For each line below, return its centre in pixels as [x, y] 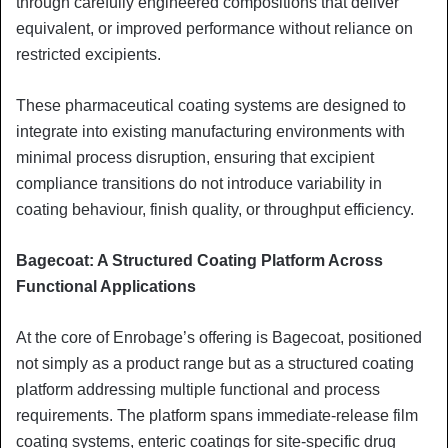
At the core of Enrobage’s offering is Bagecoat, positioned [219, 337]
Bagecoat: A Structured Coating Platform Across [199, 260]
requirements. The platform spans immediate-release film [217, 415]
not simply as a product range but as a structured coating [215, 363]
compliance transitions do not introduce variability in [199, 183]
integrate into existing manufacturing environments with [210, 131]
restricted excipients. [88, 54]
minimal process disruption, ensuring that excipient [195, 157]
